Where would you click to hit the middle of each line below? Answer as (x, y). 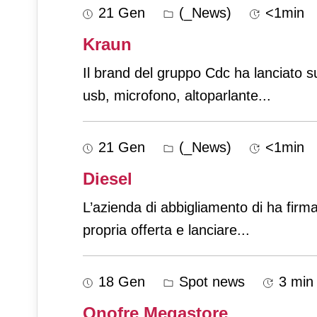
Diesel (108, 179)
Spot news (210, 282)
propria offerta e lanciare (160, 230)
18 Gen (122, 282)
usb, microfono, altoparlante (171, 96)
